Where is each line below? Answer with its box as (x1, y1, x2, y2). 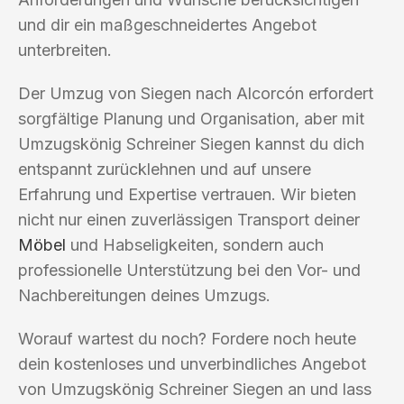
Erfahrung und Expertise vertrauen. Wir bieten (18, 184, 356, 204)
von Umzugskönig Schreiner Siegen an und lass (18, 379, 372, 399)
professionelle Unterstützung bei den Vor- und (18, 260, 361, 280)
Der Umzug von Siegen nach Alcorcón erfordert (18, 83, 373, 103)
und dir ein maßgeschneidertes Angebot (18, 14, 317, 34)
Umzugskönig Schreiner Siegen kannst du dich (18, 133, 364, 153)
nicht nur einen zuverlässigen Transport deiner (18, 209, 360, 229)
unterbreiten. (18, 40, 112, 60)
